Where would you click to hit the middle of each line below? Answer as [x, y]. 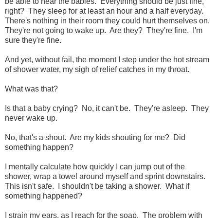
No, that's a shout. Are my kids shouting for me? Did [95, 138]
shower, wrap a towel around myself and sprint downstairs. [106, 177]
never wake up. [31, 118]
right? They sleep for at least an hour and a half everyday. [105, 11]
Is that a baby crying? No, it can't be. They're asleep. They [107, 109]
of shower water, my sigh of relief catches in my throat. [97, 70]
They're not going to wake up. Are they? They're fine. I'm [104, 31]
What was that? [31, 89]
